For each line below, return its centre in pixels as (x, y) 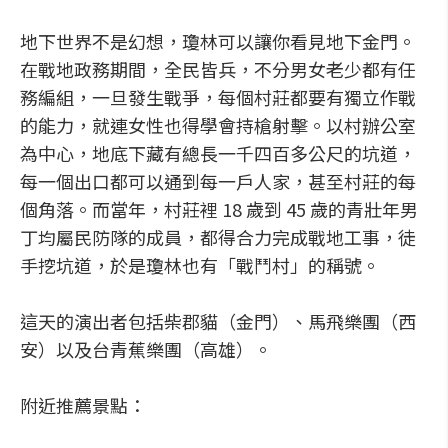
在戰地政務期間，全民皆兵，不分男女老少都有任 (218, 69)
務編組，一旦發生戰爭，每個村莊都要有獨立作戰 (218, 97)
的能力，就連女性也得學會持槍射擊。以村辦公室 (218, 125)
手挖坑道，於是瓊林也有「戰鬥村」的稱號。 (200, 265)
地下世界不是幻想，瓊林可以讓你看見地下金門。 (218, 41)
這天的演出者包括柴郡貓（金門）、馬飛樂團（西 (218, 321)
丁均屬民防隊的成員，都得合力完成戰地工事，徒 (218, 237)
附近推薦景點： (83, 405)
